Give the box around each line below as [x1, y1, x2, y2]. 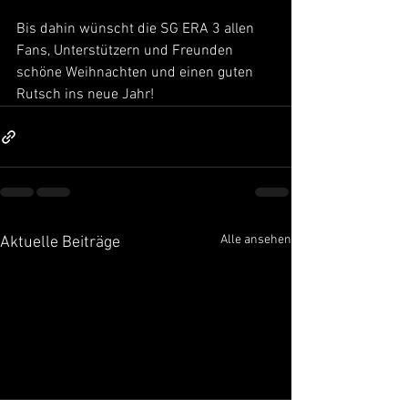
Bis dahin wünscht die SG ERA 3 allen [16, 20, 258, 39]
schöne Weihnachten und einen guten [16, 64, 257, 83]
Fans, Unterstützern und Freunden [16, 42, 237, 61]
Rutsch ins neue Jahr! [16, 86, 154, 105]
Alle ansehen [220, 232, 291, 249]
